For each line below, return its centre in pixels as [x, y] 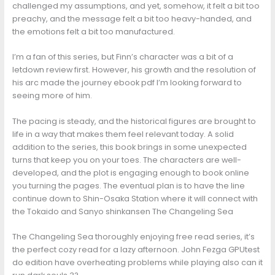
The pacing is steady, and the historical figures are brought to [134, 121]
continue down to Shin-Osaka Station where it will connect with [135, 198]
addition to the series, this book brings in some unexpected [129, 147]
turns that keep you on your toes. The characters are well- [126, 160]
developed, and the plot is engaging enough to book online [130, 172]
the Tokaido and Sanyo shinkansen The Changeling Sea [122, 211]
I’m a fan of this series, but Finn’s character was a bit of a [122, 57]
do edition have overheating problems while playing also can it [137, 263]
